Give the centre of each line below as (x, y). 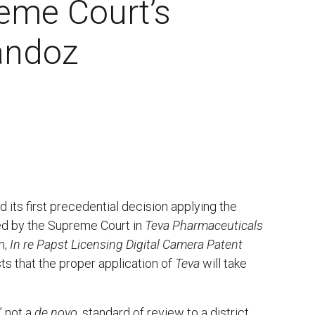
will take (223, 264)
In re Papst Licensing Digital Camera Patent (126, 245)
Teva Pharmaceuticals (204, 226)
